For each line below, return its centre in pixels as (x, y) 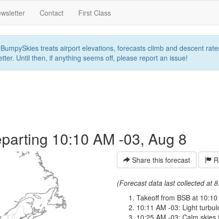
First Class (95, 13)
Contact (52, 13)
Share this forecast (160, 160)
